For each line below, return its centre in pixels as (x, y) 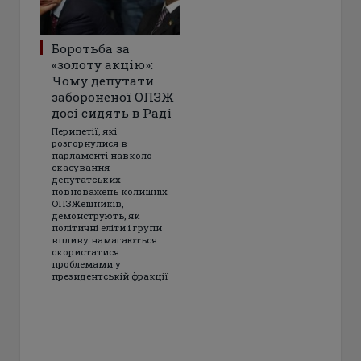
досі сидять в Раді (112, 113)
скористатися (85, 252)
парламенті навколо (102, 156)
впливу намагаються (104, 240)
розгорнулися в (89, 143)
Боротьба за (91, 49)
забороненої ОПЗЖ (113, 97)
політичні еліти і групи (107, 228)
